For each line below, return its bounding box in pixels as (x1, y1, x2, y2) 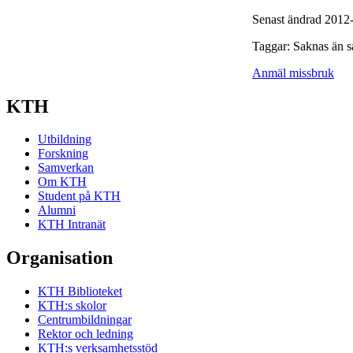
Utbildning (38, 132, 91, 147)
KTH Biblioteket (38, 284, 122, 299)
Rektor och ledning (38, 327, 133, 341)
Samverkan (38, 161, 94, 175)
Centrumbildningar (38, 313, 132, 327)
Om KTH (38, 175, 87, 189)
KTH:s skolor (38, 299, 106, 313)
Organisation (6, 247, 113, 269)
